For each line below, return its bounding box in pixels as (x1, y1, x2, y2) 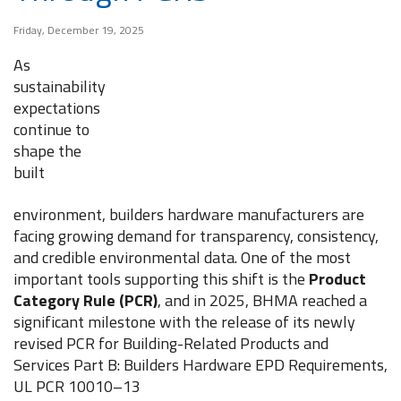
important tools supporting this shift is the (13, 267, 309, 291)
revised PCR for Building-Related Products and (13, 331, 328, 355)
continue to (13, 117, 90, 141)
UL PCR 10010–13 (13, 374, 144, 398)
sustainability (13, 74, 106, 98)
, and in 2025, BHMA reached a (158, 288, 367, 312)
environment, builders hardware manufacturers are (13, 202, 364, 226)
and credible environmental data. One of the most (13, 245, 351, 269)
